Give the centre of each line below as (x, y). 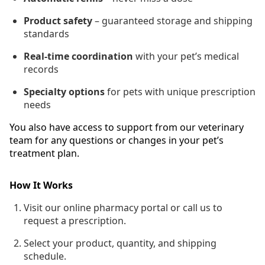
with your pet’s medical (186, 56)
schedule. (45, 256)
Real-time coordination (78, 56)
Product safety (58, 21)
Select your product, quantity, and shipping (120, 243)
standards (46, 34)
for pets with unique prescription (180, 92)
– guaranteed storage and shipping (172, 21)
